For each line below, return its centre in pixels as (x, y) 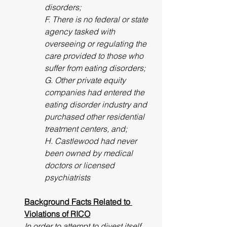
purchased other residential (96, 117)
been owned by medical (90, 153)
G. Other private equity (86, 80)
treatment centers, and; (87, 129)
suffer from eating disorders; (96, 68)
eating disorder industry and (97, 104)
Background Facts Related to (78, 202)
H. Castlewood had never (92, 141)
